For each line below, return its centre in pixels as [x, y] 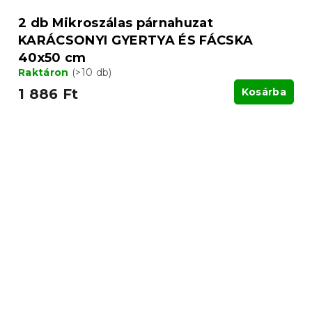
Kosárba [264, 92]
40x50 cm [52, 57]
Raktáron [45, 72]
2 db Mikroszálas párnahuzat [116, 23]
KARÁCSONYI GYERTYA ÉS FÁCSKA [136, 40]
